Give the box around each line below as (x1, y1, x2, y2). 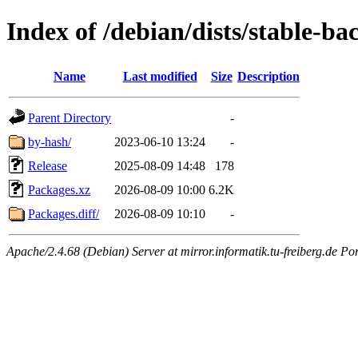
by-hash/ (28, 134, 71, 149)
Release (28, 158, 67, 173)
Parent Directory (28, 110, 111, 125)
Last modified (122, 69, 197, 83)
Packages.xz (28, 182, 90, 197)
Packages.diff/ (28, 206, 99, 221)
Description (237, 69, 300, 83)
